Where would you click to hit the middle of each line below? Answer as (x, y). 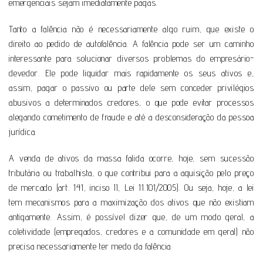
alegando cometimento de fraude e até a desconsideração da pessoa (131, 117)
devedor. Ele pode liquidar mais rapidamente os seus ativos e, (131, 73)
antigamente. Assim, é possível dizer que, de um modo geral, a (131, 217)
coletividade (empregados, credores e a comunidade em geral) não (131, 231)
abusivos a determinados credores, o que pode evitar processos (131, 102)
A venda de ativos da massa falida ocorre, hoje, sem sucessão (131, 158)
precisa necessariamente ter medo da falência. (91, 246)
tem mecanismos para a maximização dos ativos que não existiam (131, 202)
